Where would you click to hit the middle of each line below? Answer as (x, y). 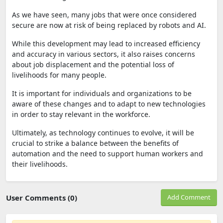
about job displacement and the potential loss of (93, 64)
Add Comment (189, 197)
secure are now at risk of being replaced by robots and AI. (109, 25)
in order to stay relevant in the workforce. (81, 114)
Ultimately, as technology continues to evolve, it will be (103, 132)
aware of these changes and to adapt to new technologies (109, 104)
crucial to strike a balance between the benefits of (95, 143)
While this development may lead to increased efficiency (106, 43)
